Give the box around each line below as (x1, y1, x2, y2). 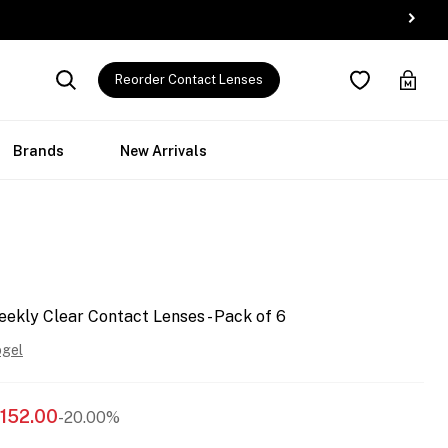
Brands (13, 143, 64, 159)
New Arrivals (120, 143, 207, 159)
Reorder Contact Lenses (115, 72, 263, 87)
